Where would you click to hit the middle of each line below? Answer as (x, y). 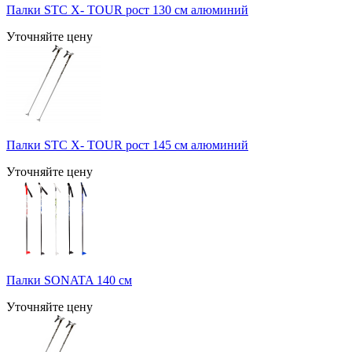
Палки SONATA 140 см (69, 280)
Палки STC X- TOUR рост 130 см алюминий (127, 9)
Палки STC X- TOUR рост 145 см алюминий (127, 145)
